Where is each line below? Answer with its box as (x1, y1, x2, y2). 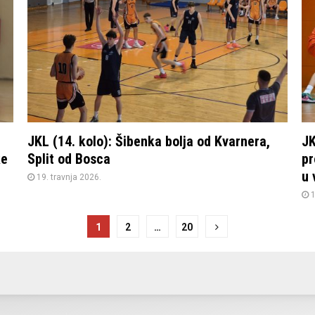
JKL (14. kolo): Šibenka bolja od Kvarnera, (27, 132, 270, 150)
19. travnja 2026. (37, 172, 101, 182)
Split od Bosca (27, 150, 110, 167)
